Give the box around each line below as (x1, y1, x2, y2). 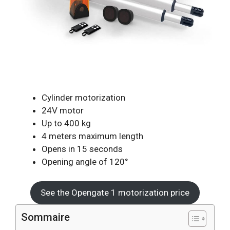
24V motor (42, 105, 84, 116)
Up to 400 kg (42, 118, 91, 128)
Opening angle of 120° (42, 156, 128, 167)
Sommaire (21, 211, 70, 224)
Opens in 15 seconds (42, 143, 123, 154)
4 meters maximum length (42, 130, 143, 141)
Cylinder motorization (42, 92, 125, 103)
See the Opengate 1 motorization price (41, 187, 189, 198)
